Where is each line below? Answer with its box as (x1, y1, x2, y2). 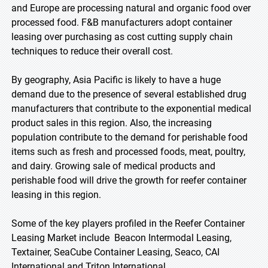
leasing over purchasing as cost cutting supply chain (11, 31, 233, 42)
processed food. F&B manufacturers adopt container (11, 17, 232, 28)
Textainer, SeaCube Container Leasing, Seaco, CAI (11, 246, 220, 258)
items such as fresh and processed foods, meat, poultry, (11, 146, 245, 157)
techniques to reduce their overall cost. (11, 45, 173, 57)
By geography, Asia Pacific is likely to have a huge (11, 74, 221, 86)
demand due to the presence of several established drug (11, 89, 246, 100)
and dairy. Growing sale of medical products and (11, 160, 215, 172)
